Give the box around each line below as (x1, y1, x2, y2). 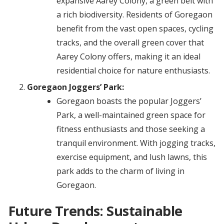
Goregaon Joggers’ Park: (26, 81, 124, 93)
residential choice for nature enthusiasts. (56, 65, 210, 76)
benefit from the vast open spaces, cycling (56, 23, 213, 34)
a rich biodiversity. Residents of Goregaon (56, 9, 212, 20)
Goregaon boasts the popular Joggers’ (56, 95, 201, 107)
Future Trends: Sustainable (8, 201, 182, 220)
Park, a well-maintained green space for (56, 109, 205, 121)
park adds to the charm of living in (56, 165, 184, 177)
